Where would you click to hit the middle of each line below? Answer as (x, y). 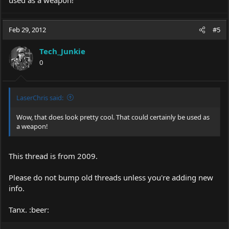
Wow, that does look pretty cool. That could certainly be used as (113, 117)
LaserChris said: (40, 97)
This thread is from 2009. (53, 156)
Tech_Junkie (62, 51)
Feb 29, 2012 (27, 30)
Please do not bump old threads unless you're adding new (111, 177)
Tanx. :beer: (29, 210)
